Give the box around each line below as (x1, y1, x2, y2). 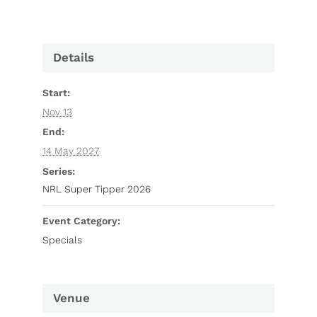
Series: (42, 166, 75, 178)
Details (53, 50, 94, 65)
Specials (42, 234, 82, 246)
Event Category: (42, 215, 120, 227)
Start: (42, 87, 70, 99)
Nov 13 (42, 106, 72, 118)
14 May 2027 (42, 145, 99, 157)
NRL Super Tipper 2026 (42, 183, 151, 195)
